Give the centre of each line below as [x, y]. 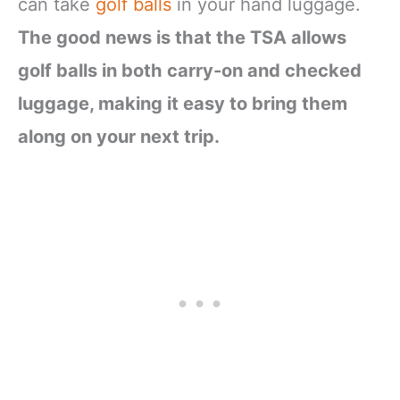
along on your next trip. [119, 136]
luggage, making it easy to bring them [183, 103]
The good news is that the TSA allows [182, 37]
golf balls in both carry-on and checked [190, 70]
